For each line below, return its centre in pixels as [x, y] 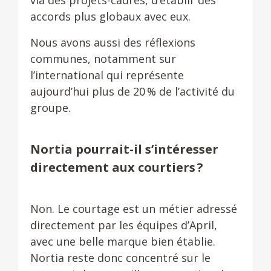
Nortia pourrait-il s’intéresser [124, 149]
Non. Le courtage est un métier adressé [134, 209]
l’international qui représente [107, 75]
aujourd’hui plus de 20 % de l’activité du [132, 91]
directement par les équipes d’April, [124, 225]
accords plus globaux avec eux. [110, 16]
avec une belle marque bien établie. [123, 241]
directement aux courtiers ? [117, 167]
